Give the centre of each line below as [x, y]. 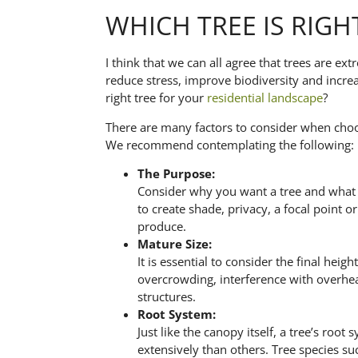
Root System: [177, 314]
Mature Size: [175, 244]
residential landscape [265, 98]
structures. [167, 297]
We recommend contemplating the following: [230, 144]
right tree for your [156, 98]
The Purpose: [176, 174]
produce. [162, 227]
